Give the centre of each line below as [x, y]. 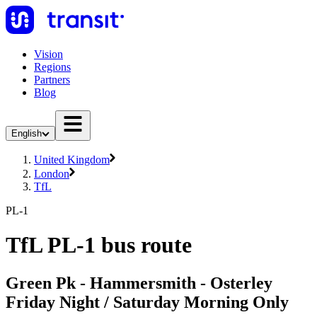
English [27, 133]
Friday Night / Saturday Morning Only [147, 302]
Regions [52, 67]
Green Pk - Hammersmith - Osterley [139, 283]
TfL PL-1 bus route [99, 245]
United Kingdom [72, 160]
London [52, 174]
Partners [52, 80]
